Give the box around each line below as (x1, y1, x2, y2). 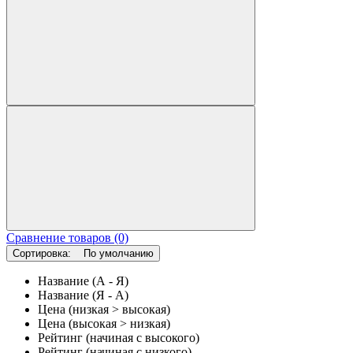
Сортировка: (13, 247, 80, 259)
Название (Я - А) (38, 288, 128, 302)
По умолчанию (84, 247, 154, 259)
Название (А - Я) (38, 273, 128, 288)
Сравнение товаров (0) (6, 230, 128, 244)
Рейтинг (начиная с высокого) (38, 330, 199, 344)
